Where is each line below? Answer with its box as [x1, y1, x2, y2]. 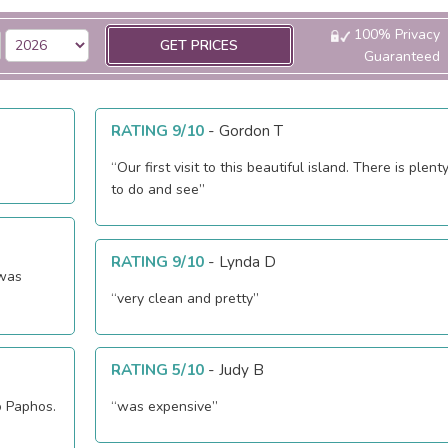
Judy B [219, 359, 265, 381]
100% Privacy [349, 25, 440, 45]
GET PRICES [160, 36, 239, 56]
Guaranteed [363, 47, 440, 67]
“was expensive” [111, 397, 219, 417]
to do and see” [111, 180, 206, 200]
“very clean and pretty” [111, 288, 260, 308]
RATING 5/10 [111, 359, 205, 381]
